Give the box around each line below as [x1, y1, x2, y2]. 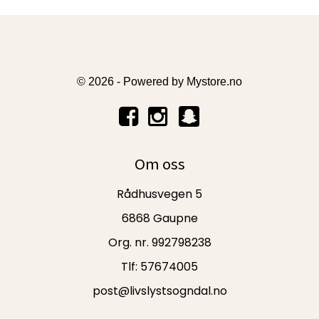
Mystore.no [187, 75, 242, 88]
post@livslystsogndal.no [92, 283, 227, 300]
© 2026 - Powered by [77, 75, 187, 88]
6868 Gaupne [121, 210, 198, 227]
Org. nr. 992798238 [108, 234, 211, 251]
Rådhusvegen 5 [117, 186, 202, 203]
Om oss [134, 154, 185, 174]
